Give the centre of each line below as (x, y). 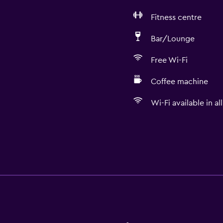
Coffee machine (179, 82)
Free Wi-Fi (169, 60)
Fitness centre (176, 17)
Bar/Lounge (172, 39)
